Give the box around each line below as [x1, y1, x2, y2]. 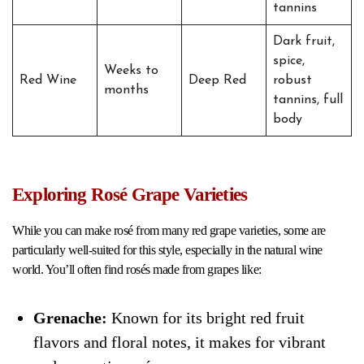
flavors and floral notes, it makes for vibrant [32, 332, 326, 351]
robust [273, 73, 312, 87]
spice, [273, 54, 305, 67]
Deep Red [188, 73, 246, 87]
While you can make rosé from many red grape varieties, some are [12, 223, 326, 237]
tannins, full [273, 93, 343, 106]
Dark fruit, [273, 34, 335, 48]
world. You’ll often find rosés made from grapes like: [12, 262, 262, 276]
